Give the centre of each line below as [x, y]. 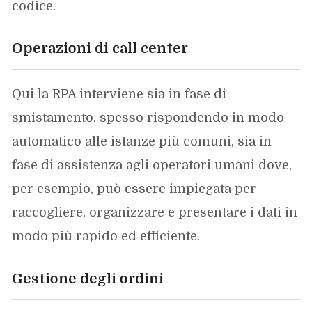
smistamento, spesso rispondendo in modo [148, 118]
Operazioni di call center [100, 48]
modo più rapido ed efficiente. [106, 236]
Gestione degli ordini [88, 279]
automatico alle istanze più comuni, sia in [142, 142]
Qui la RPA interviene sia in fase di [119, 94]
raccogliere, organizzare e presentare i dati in [155, 213]
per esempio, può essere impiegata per [134, 189]
